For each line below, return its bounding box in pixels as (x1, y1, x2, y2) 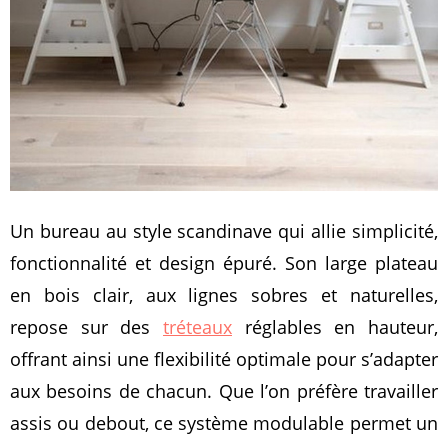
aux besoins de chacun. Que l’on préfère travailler (10, 379, 438, 404)
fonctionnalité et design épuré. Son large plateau (10, 251, 438, 276)
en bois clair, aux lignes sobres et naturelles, (10, 283, 438, 308)
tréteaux (163, 315, 232, 340)
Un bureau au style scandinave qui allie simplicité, (10, 219, 438, 244)
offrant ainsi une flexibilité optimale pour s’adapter (10, 347, 438, 372)
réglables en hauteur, (232, 315, 438, 340)
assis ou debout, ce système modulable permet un (10, 411, 438, 436)
